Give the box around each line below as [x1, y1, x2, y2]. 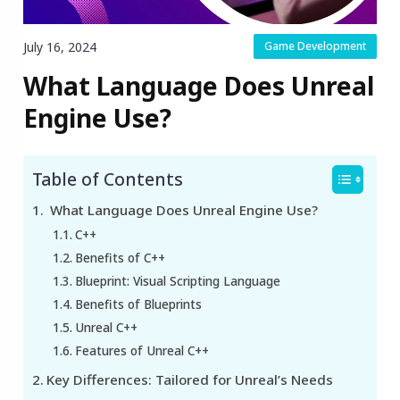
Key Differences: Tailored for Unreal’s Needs [46, 371, 334, 389]
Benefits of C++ [74, 249, 165, 267]
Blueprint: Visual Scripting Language [74, 272, 280, 290]
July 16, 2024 [23, 38, 96, 56]
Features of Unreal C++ [74, 342, 209, 360]
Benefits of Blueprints [74, 296, 202, 313]
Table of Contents [32, 167, 183, 192]
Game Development [264, 38, 366, 54]
